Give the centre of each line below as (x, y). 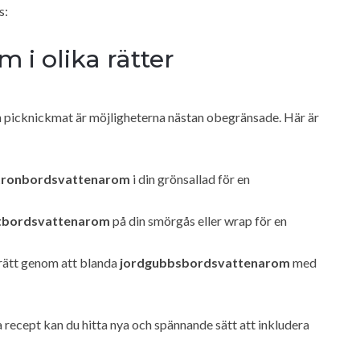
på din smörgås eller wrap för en (198, 220)
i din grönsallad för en (190, 178)
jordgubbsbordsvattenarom (205, 262)
